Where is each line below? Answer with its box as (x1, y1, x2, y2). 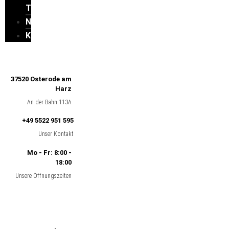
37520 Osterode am (10, 75, 72, 83)
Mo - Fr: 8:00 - (27, 148, 72, 156)
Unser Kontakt (38, 130, 74, 138)
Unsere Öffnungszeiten (15, 172, 72, 179)
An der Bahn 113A (27, 99, 72, 106)
